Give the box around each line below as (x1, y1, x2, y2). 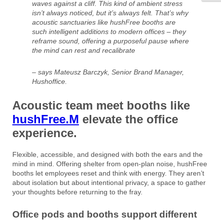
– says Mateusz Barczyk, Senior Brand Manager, (32, 68, 184, 76)
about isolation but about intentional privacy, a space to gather (12, 179, 206, 187)
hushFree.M (12, 112, 79, 126)
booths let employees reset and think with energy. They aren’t (12, 169, 204, 178)
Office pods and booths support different (12, 209, 197, 220)
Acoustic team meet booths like (12, 99, 190, 112)
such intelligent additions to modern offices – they (32, 28, 186, 36)
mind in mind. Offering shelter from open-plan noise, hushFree (12, 160, 207, 168)
